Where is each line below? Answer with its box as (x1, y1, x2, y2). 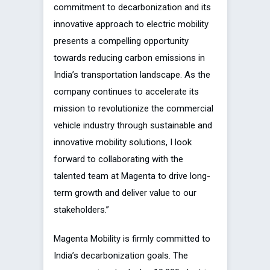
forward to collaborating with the (54, 154, 183, 165)
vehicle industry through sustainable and (54, 120, 212, 131)
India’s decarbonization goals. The (54, 250, 188, 262)
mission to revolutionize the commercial (54, 103, 213, 115)
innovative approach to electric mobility (54, 19, 209, 30)
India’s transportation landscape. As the (54, 69, 210, 81)
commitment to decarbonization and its (54, 2, 211, 13)
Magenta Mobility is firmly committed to (54, 233, 210, 245)
